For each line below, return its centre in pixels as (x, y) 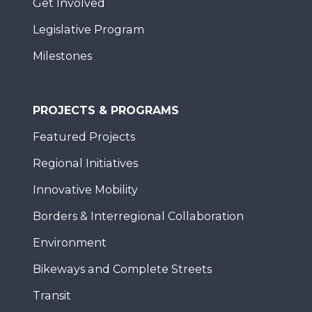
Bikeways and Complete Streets (122, 269)
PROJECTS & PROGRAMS (106, 110)
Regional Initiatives (85, 163)
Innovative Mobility (85, 190)
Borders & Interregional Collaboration (138, 216)
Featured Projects (84, 137)
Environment (70, 243)
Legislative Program (88, 30)
